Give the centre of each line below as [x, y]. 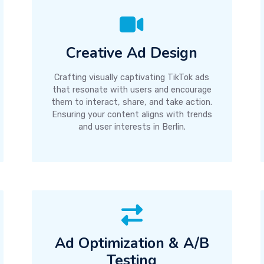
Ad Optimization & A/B [132, 243]
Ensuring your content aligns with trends [132, 115]
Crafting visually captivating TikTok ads [132, 77]
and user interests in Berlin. [132, 127]
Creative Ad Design [132, 53]
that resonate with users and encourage [132, 90]
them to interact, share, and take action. [132, 102]
